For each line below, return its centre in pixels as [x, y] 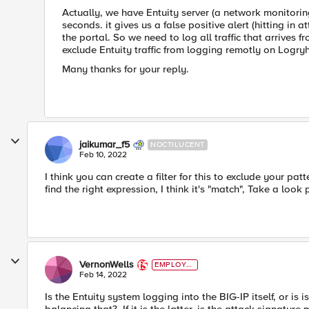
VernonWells [107, 265]
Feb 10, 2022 [103, 155]
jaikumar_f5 [104, 144]
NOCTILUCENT [178, 144]
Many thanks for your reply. [126, 69]
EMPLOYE [173, 265]
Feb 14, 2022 [103, 275]
